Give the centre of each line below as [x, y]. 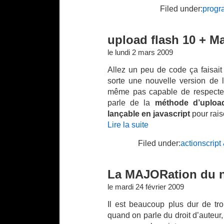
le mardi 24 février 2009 [146, 187]
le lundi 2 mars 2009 [140, 52]
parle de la [131, 102]
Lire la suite [128, 124]
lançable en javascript [149, 113]
